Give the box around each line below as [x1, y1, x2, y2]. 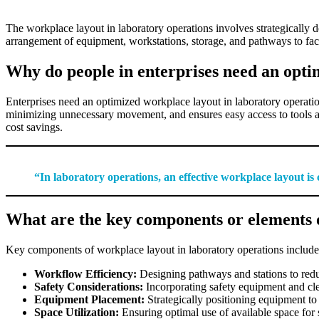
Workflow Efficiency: [34, 268, 137, 281]
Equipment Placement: [34, 293, 145, 306]
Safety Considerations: [34, 281, 143, 293]
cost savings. [6, 120, 63, 133]
